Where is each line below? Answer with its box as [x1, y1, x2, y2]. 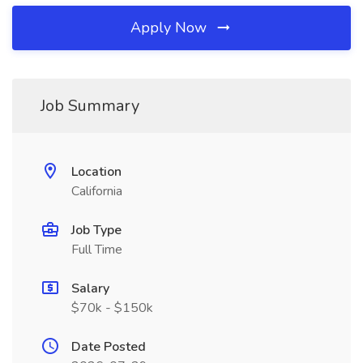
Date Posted [71, 338, 146, 356]
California [71, 182, 122, 200]
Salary [71, 280, 109, 297]
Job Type [71, 221, 122, 239]
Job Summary [41, 95, 139, 117]
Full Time [71, 241, 122, 258]
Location [71, 163, 122, 181]
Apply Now [130, 18, 211, 37]
